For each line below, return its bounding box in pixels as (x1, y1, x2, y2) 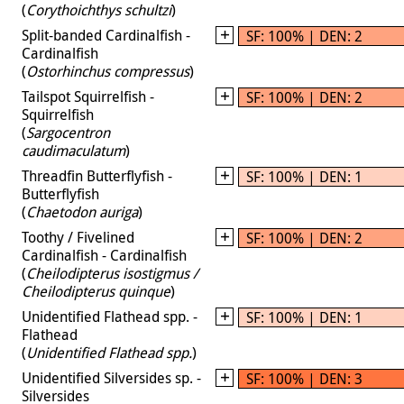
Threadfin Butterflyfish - (22, 165, 172, 186)
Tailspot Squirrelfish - (22, 86, 154, 106)
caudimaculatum (22, 140, 125, 161)
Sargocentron (26, 122, 110, 142)
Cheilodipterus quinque (22, 280, 170, 301)
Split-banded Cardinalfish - (22, 24, 190, 45)
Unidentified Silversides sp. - (22, 367, 201, 388)
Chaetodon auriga (26, 201, 138, 222)
